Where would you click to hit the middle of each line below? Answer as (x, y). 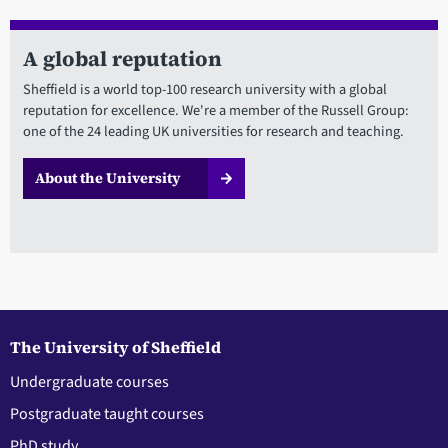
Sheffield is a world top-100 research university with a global (204, 90)
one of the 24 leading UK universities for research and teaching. (213, 132)
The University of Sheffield (115, 346)
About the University (107, 178)
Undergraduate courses (89, 381)
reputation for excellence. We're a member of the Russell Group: (215, 111)
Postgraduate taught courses (107, 413)
